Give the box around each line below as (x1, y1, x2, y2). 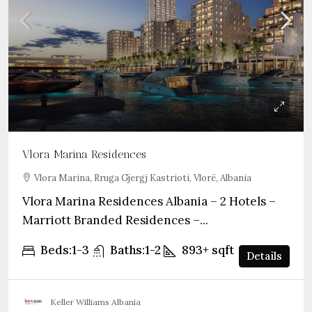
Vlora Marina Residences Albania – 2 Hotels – (22, 194, 276, 209)
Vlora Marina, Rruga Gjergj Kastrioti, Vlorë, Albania (34, 172, 251, 184)
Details (247, 249, 282, 263)
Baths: (110, 242, 145, 258)
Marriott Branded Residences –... (22, 212, 208, 228)
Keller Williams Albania (50, 296, 141, 307)
